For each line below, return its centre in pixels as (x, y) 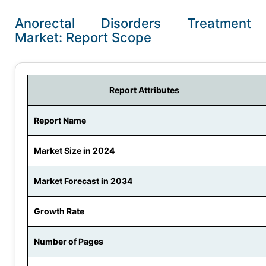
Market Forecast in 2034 (83, 180)
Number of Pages (69, 241)
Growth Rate (59, 211)
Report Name (60, 120)
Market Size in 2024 (74, 150)
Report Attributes (144, 90)
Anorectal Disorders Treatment (133, 23)
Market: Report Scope (83, 37)
